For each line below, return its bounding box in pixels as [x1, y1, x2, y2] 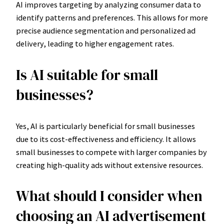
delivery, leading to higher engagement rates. [16, 38, 174, 49]
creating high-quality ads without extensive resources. [16, 159, 203, 170]
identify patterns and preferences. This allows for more [16, 12, 208, 23]
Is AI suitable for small [16, 64, 158, 85]
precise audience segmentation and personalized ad [16, 25, 195, 36]
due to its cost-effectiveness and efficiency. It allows [16, 133, 196, 144]
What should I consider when [16, 185, 202, 206]
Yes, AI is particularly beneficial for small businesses [16, 120, 195, 131]
